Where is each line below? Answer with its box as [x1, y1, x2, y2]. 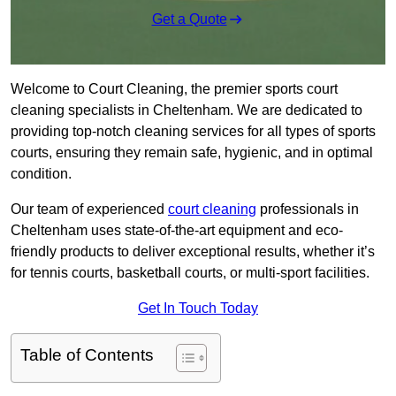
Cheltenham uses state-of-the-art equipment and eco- [11, 223, 343, 239]
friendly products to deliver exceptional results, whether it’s [11, 244, 375, 260]
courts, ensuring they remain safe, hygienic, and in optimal [11, 145, 373, 161]
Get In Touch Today [138, 301, 258, 316]
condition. [11, 166, 72, 182]
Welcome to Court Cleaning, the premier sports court [11, 81, 338, 97]
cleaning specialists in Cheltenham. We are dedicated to [11, 103, 362, 118]
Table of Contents [20, 346, 154, 365]
